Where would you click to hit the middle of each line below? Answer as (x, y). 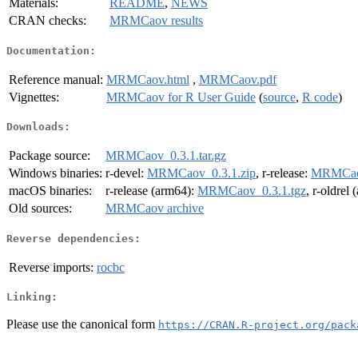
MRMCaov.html (148, 79)
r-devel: (126, 173)
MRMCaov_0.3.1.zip (201, 173)
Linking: (32, 297)
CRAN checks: (48, 21)
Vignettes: (34, 97)
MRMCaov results (156, 21)
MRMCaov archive (155, 209)
